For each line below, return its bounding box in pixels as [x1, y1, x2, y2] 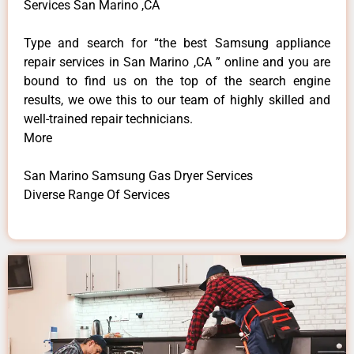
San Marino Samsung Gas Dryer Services [24, 168, 253, 183]
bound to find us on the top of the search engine [24, 73, 330, 88]
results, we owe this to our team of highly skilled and [24, 92, 330, 107]
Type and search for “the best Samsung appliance [24, 35, 330, 51]
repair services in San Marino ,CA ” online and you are [24, 54, 330, 70]
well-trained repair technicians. [24, 111, 193, 126]
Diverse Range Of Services [24, 186, 170, 202]
